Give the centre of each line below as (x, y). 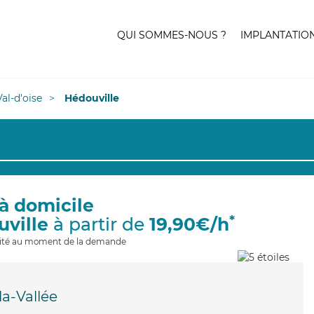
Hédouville (92, 98)
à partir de (99, 224)
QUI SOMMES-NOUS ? (172, 35)
